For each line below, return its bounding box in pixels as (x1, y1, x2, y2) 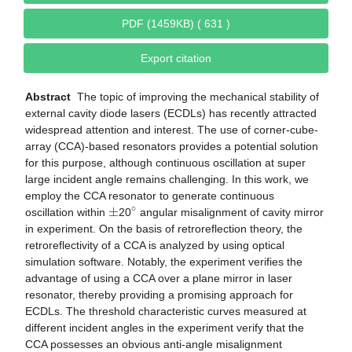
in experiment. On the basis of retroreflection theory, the (25, 222, 302, 236)
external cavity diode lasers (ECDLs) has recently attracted (25, 107, 317, 120)
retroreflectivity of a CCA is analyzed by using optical (25, 239, 284, 252)
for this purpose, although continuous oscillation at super (25, 156, 306, 170)
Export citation (141, 52, 211, 65)
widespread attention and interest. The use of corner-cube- (25, 123, 318, 137)
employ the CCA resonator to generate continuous (25, 189, 274, 203)
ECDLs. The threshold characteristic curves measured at (25, 305, 306, 318)
